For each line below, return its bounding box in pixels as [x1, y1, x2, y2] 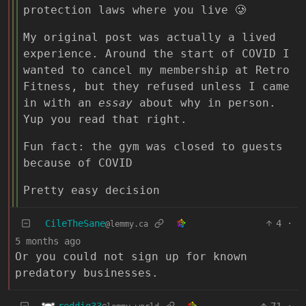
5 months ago [15, 235, 81, 247]
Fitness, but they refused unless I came [23, 79, 290, 93]
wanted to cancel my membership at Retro [23, 63, 290, 76]
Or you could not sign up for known [15, 249, 247, 263]
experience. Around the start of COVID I [23, 46, 290, 60]
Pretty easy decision [23, 183, 160, 197]
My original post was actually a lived [23, 30, 276, 44]
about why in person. [133, 96, 276, 109]
